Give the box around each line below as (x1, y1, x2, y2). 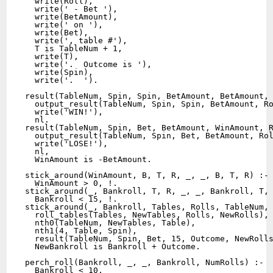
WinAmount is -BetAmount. (25, 155, 152, 164)
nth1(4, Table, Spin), (25, 226, 138, 235)
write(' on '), (25, 20, 104, 29)
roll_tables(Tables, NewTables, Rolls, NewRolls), (25, 210, 269, 219)
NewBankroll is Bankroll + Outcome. (25, 242, 211, 251)
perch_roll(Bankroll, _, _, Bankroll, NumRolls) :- (25, 258, 269, 267)
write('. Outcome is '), (25, 60, 152, 69)
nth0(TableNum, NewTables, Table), (25, 218, 196, 227)
